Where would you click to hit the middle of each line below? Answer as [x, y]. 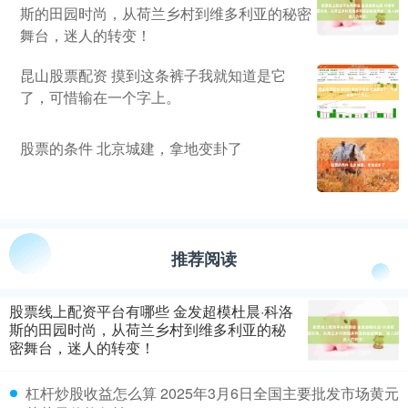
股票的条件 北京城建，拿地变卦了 [131, 148]
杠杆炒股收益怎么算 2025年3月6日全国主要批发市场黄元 [212, 393]
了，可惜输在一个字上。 [100, 97]
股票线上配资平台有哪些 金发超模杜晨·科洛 [151, 311]
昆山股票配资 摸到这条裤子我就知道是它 [153, 76]
